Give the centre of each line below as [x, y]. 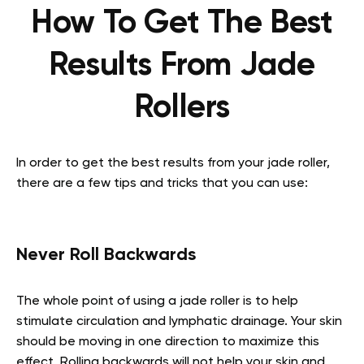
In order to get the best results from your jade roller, [173, 163]
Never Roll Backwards [106, 255]
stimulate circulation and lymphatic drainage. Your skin [179, 321]
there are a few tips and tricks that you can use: [164, 183]
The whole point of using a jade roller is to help [157, 301]
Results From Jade [182, 65]
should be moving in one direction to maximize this [168, 342]
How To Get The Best [182, 23]
